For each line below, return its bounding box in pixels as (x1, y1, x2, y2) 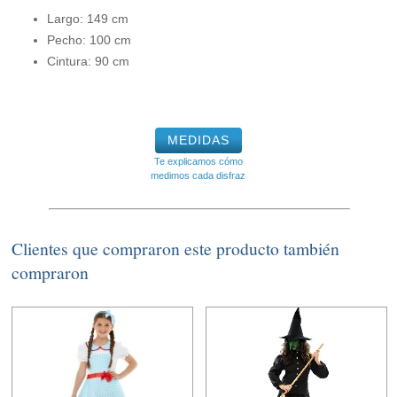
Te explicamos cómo (153, 156, 243, 167)
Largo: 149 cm (47, 12, 129, 27)
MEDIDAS (167, 133, 230, 148)
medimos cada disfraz (151, 170, 246, 182)
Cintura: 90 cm (47, 54, 130, 69)
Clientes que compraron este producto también (12, 237, 340, 261)
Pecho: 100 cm (47, 33, 132, 48)
